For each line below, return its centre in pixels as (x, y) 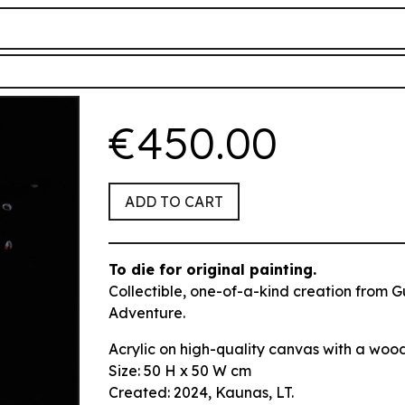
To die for (147, 269)
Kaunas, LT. (254, 392)
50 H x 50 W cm (197, 370)
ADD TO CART (174, 202)
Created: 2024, (161, 392)
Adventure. (146, 312)
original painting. (251, 269)
